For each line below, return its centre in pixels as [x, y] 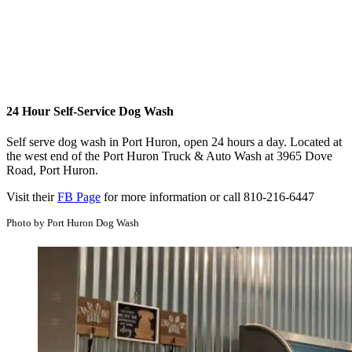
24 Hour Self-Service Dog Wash [90, 111]
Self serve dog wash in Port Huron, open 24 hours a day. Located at [174, 141]
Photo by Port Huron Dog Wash [73, 222]
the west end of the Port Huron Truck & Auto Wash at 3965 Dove [169, 156]
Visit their [32, 196]
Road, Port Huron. [52, 170]
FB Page [79, 196]
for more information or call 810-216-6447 [207, 196]
